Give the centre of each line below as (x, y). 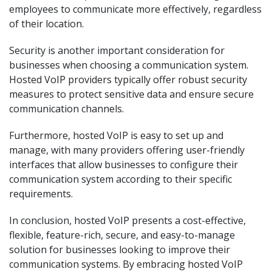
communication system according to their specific (121, 179)
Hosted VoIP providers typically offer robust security (128, 80)
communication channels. (66, 109)
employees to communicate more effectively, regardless (135, 9)
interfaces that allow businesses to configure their (124, 165)
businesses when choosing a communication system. (129, 65)
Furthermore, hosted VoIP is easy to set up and (116, 135)
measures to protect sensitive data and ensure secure (131, 94)
